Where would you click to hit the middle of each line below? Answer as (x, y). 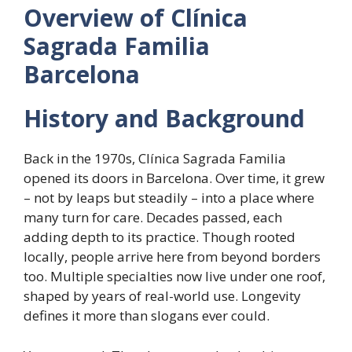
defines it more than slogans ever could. (147, 316)
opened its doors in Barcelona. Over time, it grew (174, 178)
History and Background (164, 119)
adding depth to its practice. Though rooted (159, 237)
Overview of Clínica (136, 18)
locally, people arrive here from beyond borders (172, 257)
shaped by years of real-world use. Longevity (162, 296)
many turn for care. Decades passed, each (153, 218)
